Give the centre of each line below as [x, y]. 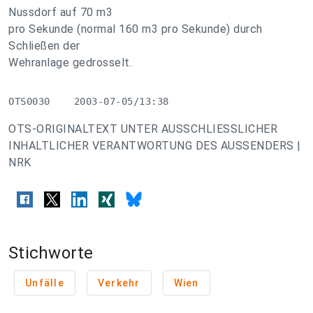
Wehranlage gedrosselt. [70, 63]
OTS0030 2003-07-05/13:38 [89, 101]
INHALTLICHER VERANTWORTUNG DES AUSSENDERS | [155, 146]
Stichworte [51, 253]
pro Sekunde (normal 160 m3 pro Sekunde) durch [136, 29]
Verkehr [119, 283]
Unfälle [45, 283]
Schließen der [44, 46]
